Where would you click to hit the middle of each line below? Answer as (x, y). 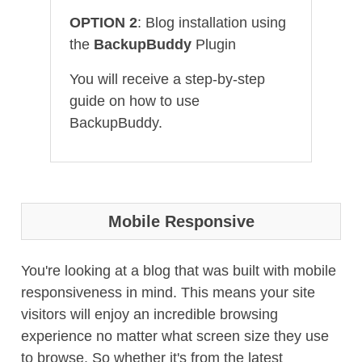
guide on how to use (134, 101)
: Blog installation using (211, 23)
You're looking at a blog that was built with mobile (179, 271)
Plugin (213, 44)
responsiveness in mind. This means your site (168, 293)
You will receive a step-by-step (167, 79)
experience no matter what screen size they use (175, 336)
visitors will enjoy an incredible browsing (149, 314)
